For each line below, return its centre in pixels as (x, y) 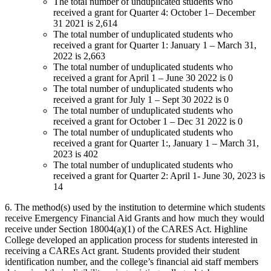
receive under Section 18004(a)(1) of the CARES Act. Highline (126, 229)
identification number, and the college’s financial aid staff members (132, 261)
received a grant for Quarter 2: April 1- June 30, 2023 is (159, 175)
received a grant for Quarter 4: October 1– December (154, 12)
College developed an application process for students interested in (131, 240)
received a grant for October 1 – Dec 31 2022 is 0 (148, 121)
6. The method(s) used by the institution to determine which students (135, 207)
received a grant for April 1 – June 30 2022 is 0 (143, 77)
